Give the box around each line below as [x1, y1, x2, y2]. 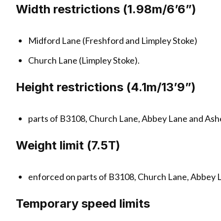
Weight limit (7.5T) [16, 138, 120, 153]
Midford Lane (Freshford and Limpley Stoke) [28, 35, 198, 46]
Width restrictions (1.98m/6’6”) [16, 1, 196, 16]
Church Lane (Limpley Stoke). [28, 55, 140, 66]
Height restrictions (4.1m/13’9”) [16, 80, 196, 95]
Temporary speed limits [16, 196, 150, 211]
